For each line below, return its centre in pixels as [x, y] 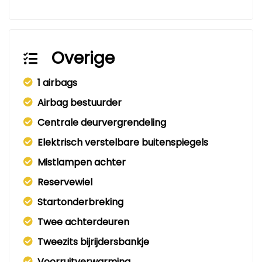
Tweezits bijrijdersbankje [93, 242]
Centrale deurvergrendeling [102, 123]
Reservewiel [65, 182]
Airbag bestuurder [80, 103]
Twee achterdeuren [83, 222]
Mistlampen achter [82, 163]
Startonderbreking [80, 202]
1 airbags [57, 83]
